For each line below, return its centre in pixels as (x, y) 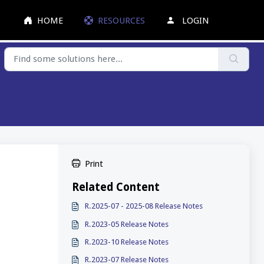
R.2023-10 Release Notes (127, 242)
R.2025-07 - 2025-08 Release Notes (144, 206)
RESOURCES (122, 20)
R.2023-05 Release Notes (127, 224)
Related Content (115, 187)
